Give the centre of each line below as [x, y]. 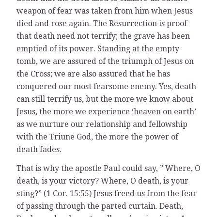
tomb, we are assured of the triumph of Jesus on [105, 61]
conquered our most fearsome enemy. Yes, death [106, 86]
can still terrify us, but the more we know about [105, 99]
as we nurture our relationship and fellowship [102, 124]
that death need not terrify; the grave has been [103, 36]
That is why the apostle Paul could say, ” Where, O [108, 169]
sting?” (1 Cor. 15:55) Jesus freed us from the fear [106, 194]
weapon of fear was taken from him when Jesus [104, 11]
